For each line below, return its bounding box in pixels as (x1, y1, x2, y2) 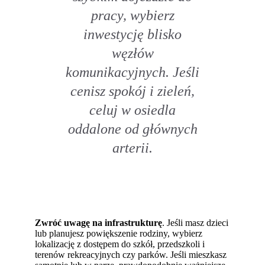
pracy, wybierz (91, 7, 174, 24)
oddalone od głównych (67, 121, 198, 137)
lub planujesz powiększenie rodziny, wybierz (35, 228, 203, 239)
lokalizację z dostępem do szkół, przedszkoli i (35, 239, 205, 250)
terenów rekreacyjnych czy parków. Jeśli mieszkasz (35, 250, 227, 260)
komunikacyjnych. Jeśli (66, 64, 199, 80)
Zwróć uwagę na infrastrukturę (35, 218, 163, 228)
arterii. (112, 140, 153, 156)
